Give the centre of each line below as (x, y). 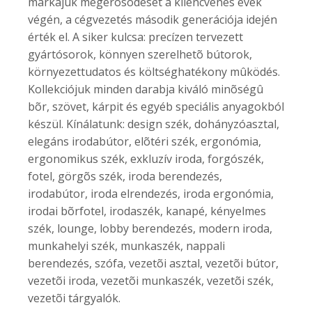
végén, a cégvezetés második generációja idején (153, 19)
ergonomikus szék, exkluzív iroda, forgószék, (146, 158)
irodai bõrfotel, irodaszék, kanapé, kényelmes (147, 211)
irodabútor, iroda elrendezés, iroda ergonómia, (151, 193)
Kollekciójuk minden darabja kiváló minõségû (146, 89)
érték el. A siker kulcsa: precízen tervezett (135, 37)
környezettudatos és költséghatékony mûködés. (154, 71)
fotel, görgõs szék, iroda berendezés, (125, 176)
